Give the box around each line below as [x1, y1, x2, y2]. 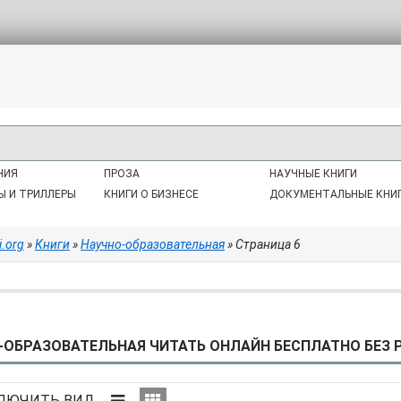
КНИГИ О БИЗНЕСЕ [104, 188, 200, 200]
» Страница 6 [225, 237, 301, 252]
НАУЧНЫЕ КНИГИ [269, 167, 357, 180]
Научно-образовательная [81, 237, 225, 252]
